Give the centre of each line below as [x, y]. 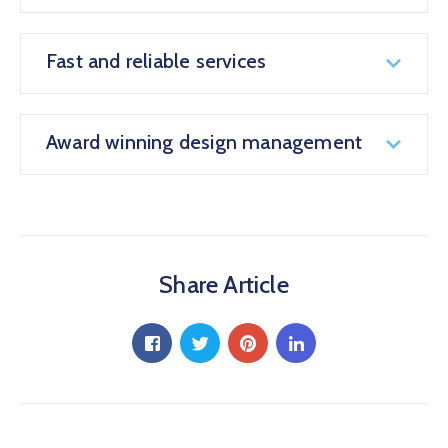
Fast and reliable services [156, 61]
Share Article [224, 285]
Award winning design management [204, 142]
